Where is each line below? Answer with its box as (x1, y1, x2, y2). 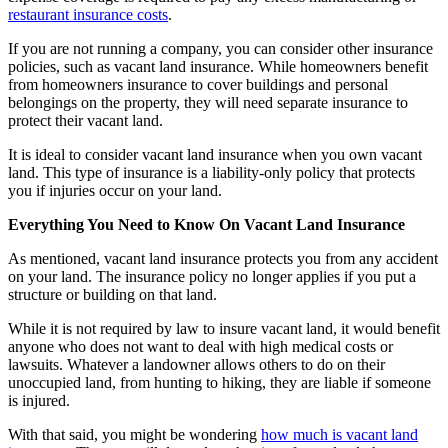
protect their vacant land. (8, 111, 167, 129)
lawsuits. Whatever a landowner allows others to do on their (8, 355, 385, 373)
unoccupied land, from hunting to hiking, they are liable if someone (8, 373, 431, 391)
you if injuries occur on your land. (8, 181, 226, 199)
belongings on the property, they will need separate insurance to (8, 93, 408, 111)
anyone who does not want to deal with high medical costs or (8, 337, 393, 355)
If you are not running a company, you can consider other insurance (8, 39, 433, 57)
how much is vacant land (261, 425, 418, 443)
